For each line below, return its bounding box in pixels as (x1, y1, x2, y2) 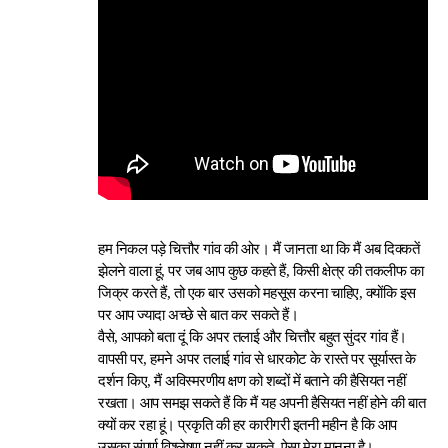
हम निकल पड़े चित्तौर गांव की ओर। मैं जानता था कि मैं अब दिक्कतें (98, 241, 420, 257)
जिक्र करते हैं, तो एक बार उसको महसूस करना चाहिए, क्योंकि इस (98, 285, 416, 301)
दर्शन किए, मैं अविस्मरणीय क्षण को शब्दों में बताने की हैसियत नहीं (98, 373, 406, 389)
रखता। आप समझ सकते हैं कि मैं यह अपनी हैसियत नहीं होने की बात (98, 395, 426, 411)
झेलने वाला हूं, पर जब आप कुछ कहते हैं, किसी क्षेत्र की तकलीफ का (98, 263, 424, 279)
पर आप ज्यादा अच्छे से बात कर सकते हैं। (98, 307, 299, 323)
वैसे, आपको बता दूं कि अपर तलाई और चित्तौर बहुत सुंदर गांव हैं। (98, 329, 407, 345)
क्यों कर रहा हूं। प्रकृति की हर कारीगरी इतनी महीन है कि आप (98, 417, 397, 433)
